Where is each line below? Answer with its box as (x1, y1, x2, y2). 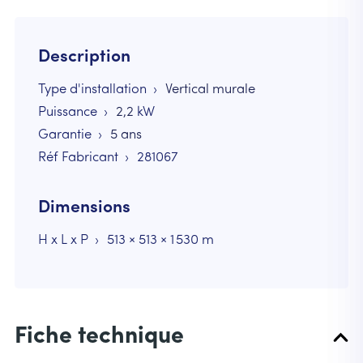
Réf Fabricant (37, 151, 118, 165)
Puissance (37, 105, 97, 120)
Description (37, 49, 130, 66)
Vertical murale (164, 83, 255, 97)
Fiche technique (14, 325, 184, 349)
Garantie (37, 128, 92, 143)
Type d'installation (37, 83, 147, 97)
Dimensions (37, 199, 130, 216)
